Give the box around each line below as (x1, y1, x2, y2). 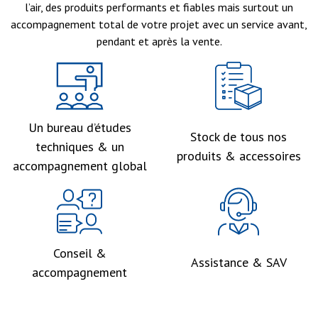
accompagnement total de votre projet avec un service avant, (11, 16, 307, 31)
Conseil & (53, 244, 106, 261)
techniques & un (35, 138, 124, 155)
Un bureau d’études (28, 119, 131, 136)
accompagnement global (12, 157, 147, 174)
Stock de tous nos (190, 128, 287, 146)
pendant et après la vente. (96, 33, 222, 48)
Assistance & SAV (190, 254, 287, 271)
